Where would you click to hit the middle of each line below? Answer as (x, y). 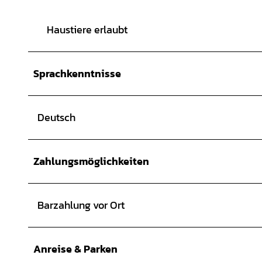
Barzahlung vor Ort (81, 205)
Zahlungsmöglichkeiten (91, 161)
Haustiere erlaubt (87, 29)
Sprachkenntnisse (77, 73)
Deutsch (56, 117)
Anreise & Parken (75, 249)
